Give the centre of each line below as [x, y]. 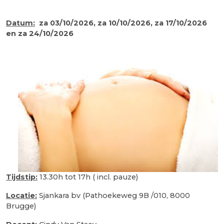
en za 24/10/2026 [40, 33]
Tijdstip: [22, 177]
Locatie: [21, 195]
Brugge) [21, 206]
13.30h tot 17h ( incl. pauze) [88, 177]
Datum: [20, 23]
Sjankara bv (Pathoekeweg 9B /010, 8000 [113, 195]
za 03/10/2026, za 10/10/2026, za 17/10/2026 [123, 23]
